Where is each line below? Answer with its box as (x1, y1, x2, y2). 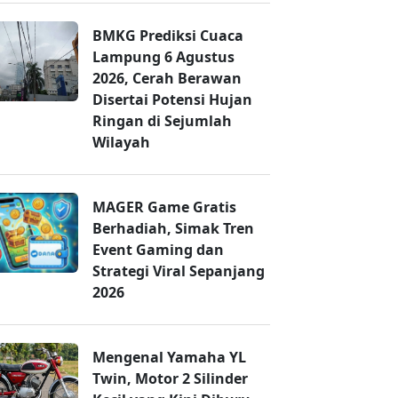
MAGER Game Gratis (92, 197, 236, 218)
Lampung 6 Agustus (92, 47, 235, 68)
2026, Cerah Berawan (92, 68, 242, 89)
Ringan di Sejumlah (92, 111, 232, 131)
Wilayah (92, 132, 150, 153)
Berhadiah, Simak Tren (92, 219, 254, 239)
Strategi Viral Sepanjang (92, 261, 265, 282)
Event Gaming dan (92, 240, 224, 260)
